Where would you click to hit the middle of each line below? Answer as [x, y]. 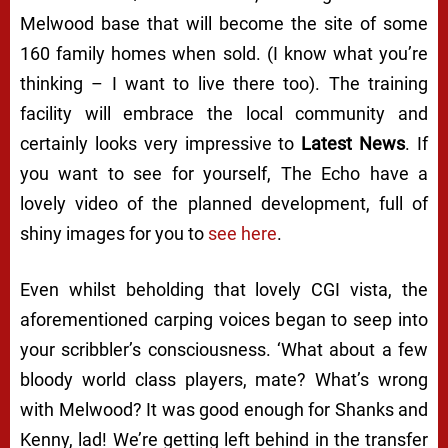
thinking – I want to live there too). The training [224, 84]
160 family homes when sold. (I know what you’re [224, 54]
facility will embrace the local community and [224, 114]
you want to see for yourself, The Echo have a [224, 174]
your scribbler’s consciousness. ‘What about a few [224, 350]
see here [242, 234]
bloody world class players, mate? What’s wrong [224, 380]
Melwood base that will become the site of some [224, 24]
